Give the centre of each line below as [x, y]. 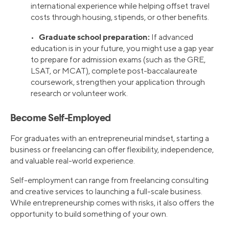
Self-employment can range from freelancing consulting [109, 180]
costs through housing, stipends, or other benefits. [120, 17]
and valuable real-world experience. [73, 161]
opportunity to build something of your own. [89, 214]
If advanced [171, 37]
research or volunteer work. [79, 93]
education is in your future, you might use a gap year [122, 48]
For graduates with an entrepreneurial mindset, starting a [110, 138]
